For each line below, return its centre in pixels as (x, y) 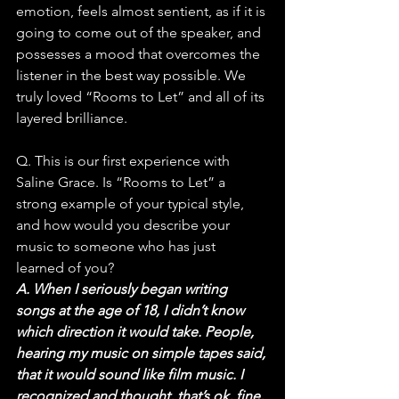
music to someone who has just (118, 246)
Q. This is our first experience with (125, 160)
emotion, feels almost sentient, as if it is (142, 11)
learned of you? (65, 267)
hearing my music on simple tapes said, (142, 353)
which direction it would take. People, (137, 331)
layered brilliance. (72, 118)
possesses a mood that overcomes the (140, 53)
